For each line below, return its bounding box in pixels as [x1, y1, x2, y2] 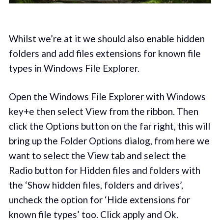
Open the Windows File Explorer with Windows [8, 91, 206, 103]
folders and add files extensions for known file [8, 47, 201, 59]
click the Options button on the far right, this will [8, 120, 210, 132]
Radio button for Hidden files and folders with [8, 165, 200, 176]
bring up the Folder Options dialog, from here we [8, 135, 210, 147]
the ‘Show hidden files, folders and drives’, [8, 179, 183, 191]
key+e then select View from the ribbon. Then [8, 106, 198, 117]
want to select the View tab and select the [8, 150, 186, 162]
